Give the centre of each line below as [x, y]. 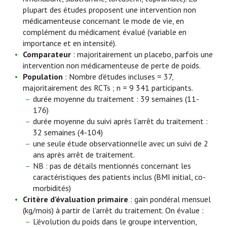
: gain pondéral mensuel [169, 199]
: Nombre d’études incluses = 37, [118, 77]
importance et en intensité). [70, 43]
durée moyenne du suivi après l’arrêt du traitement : [120, 121]
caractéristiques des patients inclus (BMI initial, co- [119, 177]
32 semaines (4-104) [68, 132]
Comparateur [48, 54]
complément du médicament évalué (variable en [105, 32]
